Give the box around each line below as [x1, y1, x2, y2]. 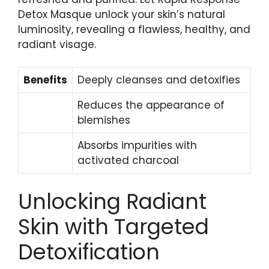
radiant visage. [18, 37, 96, 52]
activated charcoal [77, 153, 179, 168]
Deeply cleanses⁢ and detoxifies [77, 73, 240, 88]
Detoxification [18, 237, 160, 267]
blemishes [77, 113, 130, 128]
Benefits [23, 73, 67, 88]
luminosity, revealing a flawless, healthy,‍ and [18, 22, 250, 37]
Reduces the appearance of [77, 98, 225, 113]
